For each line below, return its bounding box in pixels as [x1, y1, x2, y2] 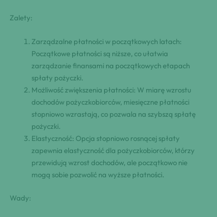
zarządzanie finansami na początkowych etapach [31, 61, 190, 71]
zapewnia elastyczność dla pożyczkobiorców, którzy [31, 146, 195, 155]
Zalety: [10, 13, 32, 23]
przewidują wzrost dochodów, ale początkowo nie [31, 158, 187, 168]
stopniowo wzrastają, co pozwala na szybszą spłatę [31, 109, 196, 119]
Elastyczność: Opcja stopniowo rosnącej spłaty [31, 134, 180, 143]
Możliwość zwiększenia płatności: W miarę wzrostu [31, 85, 191, 95]
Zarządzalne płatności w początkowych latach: [31, 37, 182, 46]
